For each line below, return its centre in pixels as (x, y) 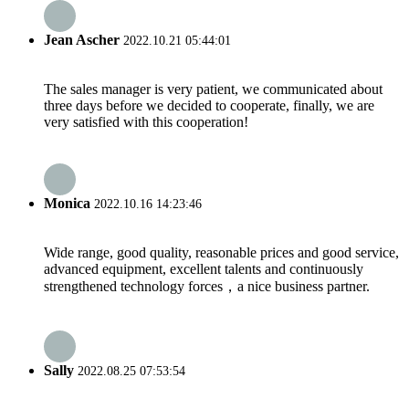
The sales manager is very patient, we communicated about (213, 89)
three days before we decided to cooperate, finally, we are (209, 105)
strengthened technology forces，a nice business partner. (207, 287)
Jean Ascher (82, 39)
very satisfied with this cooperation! (146, 121)
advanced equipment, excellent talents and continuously (204, 269)
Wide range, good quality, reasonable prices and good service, (221, 253)
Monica (67, 204)
